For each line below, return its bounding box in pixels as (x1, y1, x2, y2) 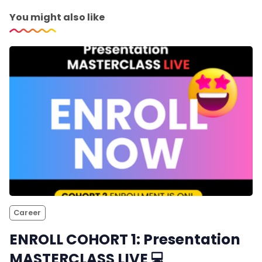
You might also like (9, 11, 105, 25)
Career (13, 208, 42, 218)
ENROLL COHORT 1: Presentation (9, 229, 240, 250)
